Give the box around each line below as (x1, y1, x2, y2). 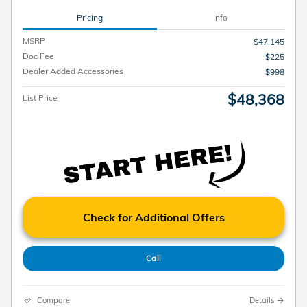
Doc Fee (23, 51, 54, 62)
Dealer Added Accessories (23, 66, 123, 77)
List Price (23, 93, 58, 103)
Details (249, 295, 274, 305)
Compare (37, 295, 70, 305)
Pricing (76, 12, 103, 23)
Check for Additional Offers (82, 210, 225, 225)
